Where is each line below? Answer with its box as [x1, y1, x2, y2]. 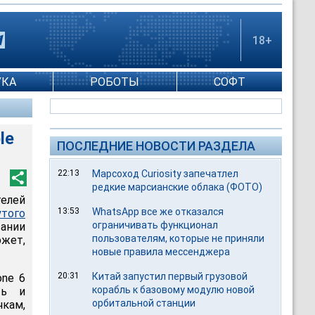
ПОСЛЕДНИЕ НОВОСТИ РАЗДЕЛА [57, 139, 255, 153]
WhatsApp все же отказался [92, 206, 224, 217]
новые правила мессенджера [92, 246, 231, 257]
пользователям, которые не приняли [92, 233, 265, 244]
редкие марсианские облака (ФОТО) [92, 181, 263, 193]
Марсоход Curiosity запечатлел [92, 168, 239, 179]
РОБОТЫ [90, 75, 140, 89]
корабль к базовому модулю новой [92, 284, 255, 295]
